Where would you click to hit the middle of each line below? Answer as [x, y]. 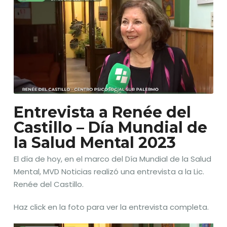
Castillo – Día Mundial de [110, 127]
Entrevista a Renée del [102, 112]
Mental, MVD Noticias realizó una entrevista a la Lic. [109, 171]
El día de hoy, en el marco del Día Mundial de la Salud [112, 159]
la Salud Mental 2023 [95, 142]
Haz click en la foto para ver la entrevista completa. [111, 207]
